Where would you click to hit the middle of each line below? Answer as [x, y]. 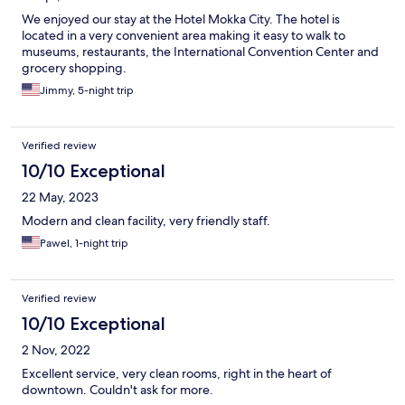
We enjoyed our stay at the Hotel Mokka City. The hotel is [181, 19]
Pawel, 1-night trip [84, 244]
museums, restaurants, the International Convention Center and [200, 52]
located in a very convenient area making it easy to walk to [184, 36]
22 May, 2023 [60, 198]
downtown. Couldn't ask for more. [118, 390]
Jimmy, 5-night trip [87, 91]
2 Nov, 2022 [56, 350]
